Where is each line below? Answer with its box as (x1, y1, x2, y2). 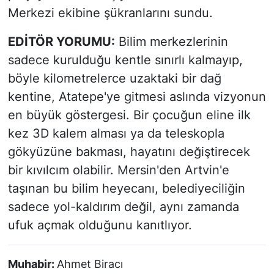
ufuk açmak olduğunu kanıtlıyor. (7, 218, 192, 233)
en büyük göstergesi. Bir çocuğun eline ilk (7, 108, 251, 123)
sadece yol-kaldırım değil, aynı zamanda (7, 199, 239, 215)
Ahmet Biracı (56, 257, 123, 271)
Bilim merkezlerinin (114, 34, 228, 50)
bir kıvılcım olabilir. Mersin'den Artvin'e (7, 163, 229, 178)
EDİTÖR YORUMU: (7, 34, 115, 50)
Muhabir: (7, 257, 57, 271)
